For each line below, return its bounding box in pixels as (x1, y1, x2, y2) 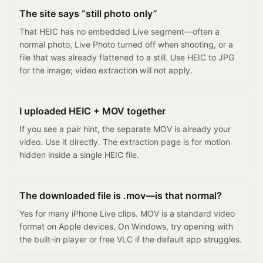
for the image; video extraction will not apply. (19, 65, 193, 75)
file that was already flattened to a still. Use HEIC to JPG (19, 52, 234, 62)
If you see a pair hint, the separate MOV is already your (19, 124, 231, 134)
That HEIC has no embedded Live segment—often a (19, 26, 220, 36)
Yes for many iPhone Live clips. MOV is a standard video (19, 208, 235, 218)
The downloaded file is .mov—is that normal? (19, 190, 222, 201)
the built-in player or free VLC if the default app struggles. (19, 234, 242, 244)
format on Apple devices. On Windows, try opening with (19, 221, 233, 231)
